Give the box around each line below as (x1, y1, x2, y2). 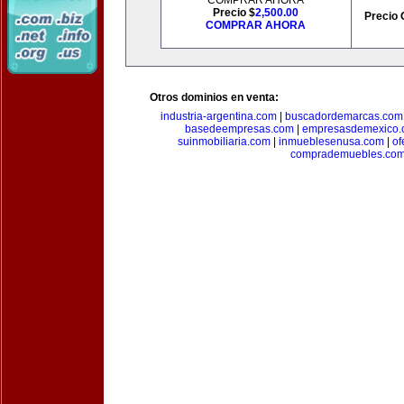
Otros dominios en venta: (150, 91, 279, 104)
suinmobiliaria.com (178, 135, 271, 148)
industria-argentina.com (160, 110, 277, 123)
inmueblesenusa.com (279, 135, 384, 148)
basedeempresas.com (184, 123, 294, 135)
